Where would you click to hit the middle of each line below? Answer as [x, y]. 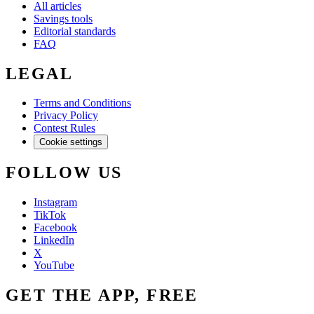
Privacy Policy [66, 116]
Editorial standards [75, 31]
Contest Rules [64, 128]
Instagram [55, 203]
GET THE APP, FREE [102, 295]
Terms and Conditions [82, 103]
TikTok [50, 215]
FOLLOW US [64, 173]
